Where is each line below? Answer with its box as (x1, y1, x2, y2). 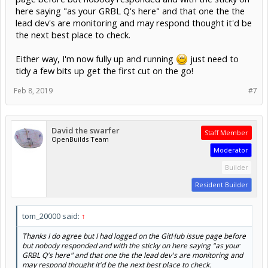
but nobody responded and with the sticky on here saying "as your (22, 240, 240, 251)
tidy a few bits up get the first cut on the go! (16, 64, 193, 77)
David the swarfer (51, 124, 120, 136)
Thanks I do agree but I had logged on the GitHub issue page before (22, 230, 246, 241)
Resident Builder (195, 179, 248, 189)
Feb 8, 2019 (14, 85, 53, 96)
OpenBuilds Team (51, 134, 109, 144)
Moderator (214, 145, 248, 154)
